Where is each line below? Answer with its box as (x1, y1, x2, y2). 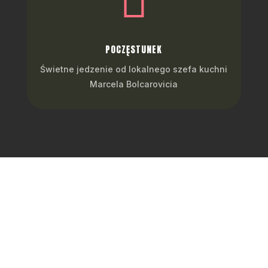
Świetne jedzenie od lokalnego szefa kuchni (40, 64, 228, 74)
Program (99, 202, 168, 224)
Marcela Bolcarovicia (90, 79, 178, 89)
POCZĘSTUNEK (105, 42, 163, 56)
